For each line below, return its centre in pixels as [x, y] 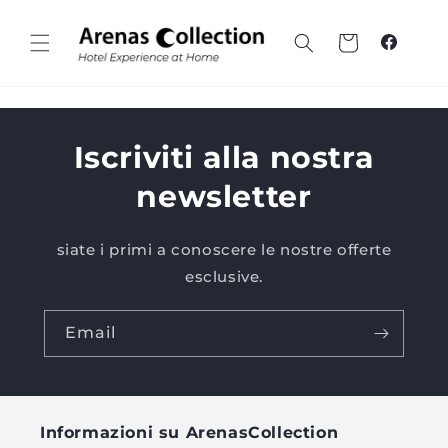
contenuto [60, 31]
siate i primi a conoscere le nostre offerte [224, 250]
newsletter [224, 197]
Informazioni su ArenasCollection [189, 433]
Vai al [38, 13]
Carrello [347, 41]
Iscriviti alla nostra [224, 158]
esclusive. [224, 277]
